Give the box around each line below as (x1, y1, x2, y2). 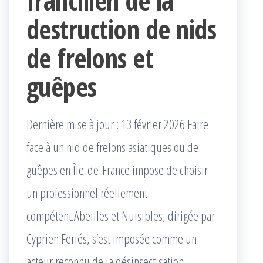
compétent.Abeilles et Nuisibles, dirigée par (26, 207, 215, 225)
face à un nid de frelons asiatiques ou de (26, 138, 198, 156)
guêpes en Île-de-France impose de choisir (26, 161, 208, 179)
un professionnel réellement (26, 184, 147, 202)
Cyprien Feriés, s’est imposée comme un (26, 230, 197, 248)
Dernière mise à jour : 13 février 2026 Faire (26, 115, 208, 133)
